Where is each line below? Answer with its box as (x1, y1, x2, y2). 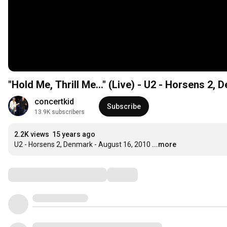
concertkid (34, 97, 74, 107)
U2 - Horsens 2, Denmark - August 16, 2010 (14, 140, 150, 149)
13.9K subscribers (34, 108, 85, 116)
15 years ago (52, 130, 95, 139)
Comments (8, 168, 58, 181)
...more (152, 140, 176, 149)
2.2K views (14, 130, 49, 139)
